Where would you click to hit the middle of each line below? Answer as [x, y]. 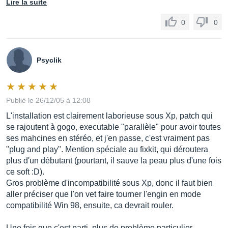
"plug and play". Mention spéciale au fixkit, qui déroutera [107, 149]
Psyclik [49, 60]
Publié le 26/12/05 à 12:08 [48, 100]
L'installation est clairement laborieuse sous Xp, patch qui [109, 116]
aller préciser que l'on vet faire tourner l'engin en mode [104, 194]
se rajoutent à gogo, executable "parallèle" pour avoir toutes [113, 127]
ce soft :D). [25, 172]
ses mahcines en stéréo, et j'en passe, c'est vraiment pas [108, 138]
